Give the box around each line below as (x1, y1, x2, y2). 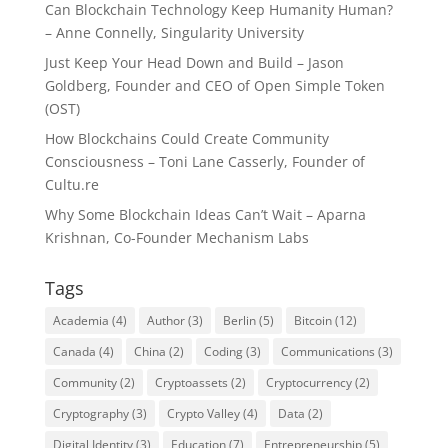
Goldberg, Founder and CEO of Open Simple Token (44, 76, 385, 95)
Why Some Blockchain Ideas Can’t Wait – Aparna (44, 205, 366, 224)
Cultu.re (44, 175, 99, 194)
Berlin (222, 312, 256, 329)
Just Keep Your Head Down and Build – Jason (44, 53, 344, 72)
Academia (52, 312, 109, 329)
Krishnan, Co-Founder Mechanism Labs (44, 228, 309, 247)
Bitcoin (293, 312, 332, 329)
